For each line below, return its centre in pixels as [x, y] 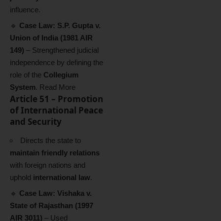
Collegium [61, 75]
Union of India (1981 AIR [51, 38]
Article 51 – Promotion [56, 99]
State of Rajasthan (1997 [52, 205]
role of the [27, 75]
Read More [57, 87]
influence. [25, 9]
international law [62, 177]
